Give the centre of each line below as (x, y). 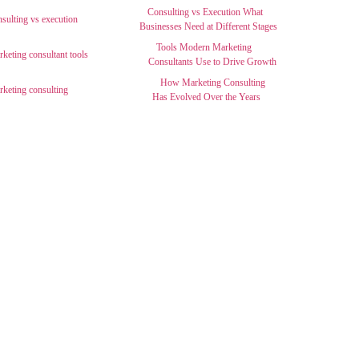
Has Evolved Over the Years (206, 97)
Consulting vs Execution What (206, 12)
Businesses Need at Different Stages (209, 26)
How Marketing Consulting (212, 83)
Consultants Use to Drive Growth (213, 62)
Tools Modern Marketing (204, 47)
